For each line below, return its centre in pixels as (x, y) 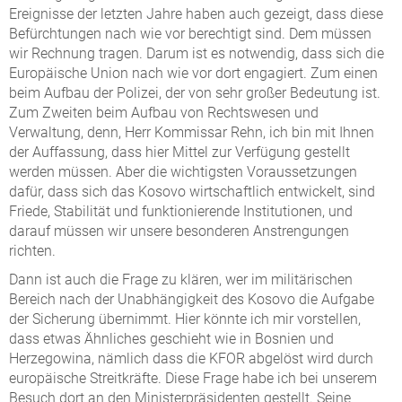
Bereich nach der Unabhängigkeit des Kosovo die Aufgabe (192, 299)
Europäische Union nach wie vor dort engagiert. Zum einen (193, 73)
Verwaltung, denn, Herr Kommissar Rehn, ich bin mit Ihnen (192, 132)
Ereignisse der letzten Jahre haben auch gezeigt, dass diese (196, 14)
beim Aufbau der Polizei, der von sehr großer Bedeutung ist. (195, 93)
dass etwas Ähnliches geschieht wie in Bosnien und (171, 339)
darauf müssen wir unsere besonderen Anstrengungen (179, 231)
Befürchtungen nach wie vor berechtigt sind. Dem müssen (190, 34)
